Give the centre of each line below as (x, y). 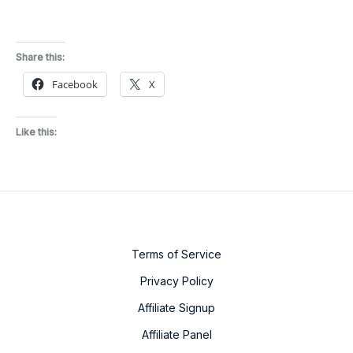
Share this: (40, 57)
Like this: (36, 132)
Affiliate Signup (176, 308)
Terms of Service (176, 254)
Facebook (75, 84)
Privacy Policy (176, 281)
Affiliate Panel (176, 334)
